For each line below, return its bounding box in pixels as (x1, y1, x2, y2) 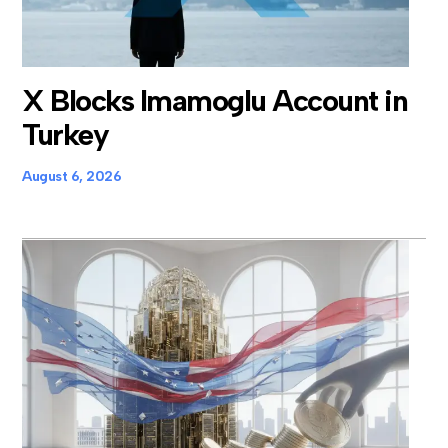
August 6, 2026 (22, 168, 122, 186)
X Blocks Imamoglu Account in (22, 82, 408, 120)
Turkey (22, 116, 109, 154)
